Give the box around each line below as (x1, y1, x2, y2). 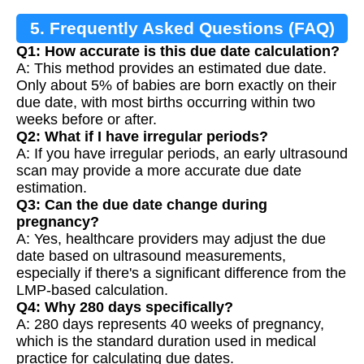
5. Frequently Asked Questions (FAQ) (29, 19, 335, 38)
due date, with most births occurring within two (16, 94, 315, 111)
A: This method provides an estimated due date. (16, 60, 327, 77)
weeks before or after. (16, 111, 157, 128)
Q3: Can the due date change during (16, 197, 267, 214)
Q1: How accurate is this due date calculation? (16, 43, 340, 60)
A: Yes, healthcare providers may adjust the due (16, 231, 326, 248)
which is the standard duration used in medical (16, 333, 316, 350)
